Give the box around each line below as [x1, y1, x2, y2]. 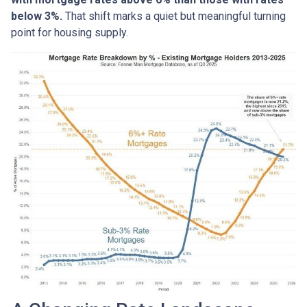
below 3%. [11, 9, 62, 23]
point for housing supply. [11, 25, 128, 39]
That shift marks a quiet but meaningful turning [62, 9, 286, 23]
